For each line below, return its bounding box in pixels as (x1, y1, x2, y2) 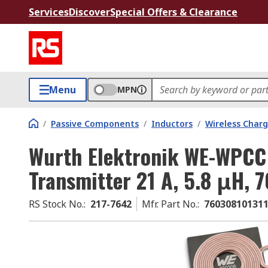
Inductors (151, 118, 193, 129)
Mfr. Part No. (142, 197, 197, 211)
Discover (69, 5, 110, 19)
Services (29, 5, 69, 19)
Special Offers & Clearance (110, 5, 237, 19)
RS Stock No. (29, 197, 84, 211)
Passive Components (51, 118, 139, 129)
